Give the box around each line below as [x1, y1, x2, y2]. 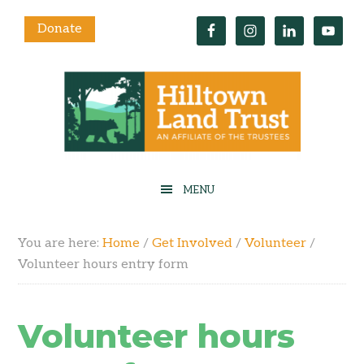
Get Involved [152, 236, 233, 251]
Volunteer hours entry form [18, 257, 189, 272]
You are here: [18, 236, 103, 251]
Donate [37, 21, 82, 37]
